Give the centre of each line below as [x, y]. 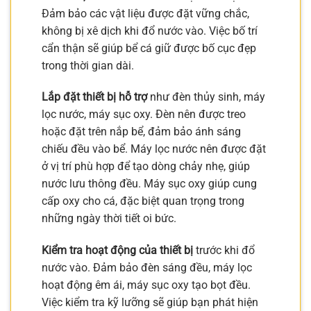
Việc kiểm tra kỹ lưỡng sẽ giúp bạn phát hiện [150, 303]
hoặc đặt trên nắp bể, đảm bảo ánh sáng [141, 132]
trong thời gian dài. [88, 65]
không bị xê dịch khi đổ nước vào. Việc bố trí [150, 31]
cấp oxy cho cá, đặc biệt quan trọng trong [143, 201]
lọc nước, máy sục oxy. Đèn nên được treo [144, 115]
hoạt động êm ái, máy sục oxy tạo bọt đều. [146, 285]
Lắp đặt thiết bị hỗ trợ [94, 97]
